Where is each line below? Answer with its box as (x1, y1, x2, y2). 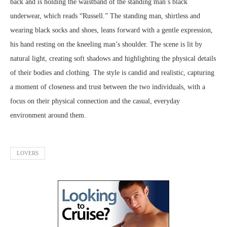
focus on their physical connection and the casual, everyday (10, 97, 180, 105)
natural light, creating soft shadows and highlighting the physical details (10, 55, 216, 63)
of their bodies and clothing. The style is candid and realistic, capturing (10, 69, 214, 77)
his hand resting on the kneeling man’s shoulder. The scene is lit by (10, 41, 202, 49)
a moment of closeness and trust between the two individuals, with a (10, 83, 205, 91)
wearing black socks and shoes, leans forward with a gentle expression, (10, 26, 213, 34)
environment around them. (10, 111, 86, 120)
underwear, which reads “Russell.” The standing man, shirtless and (10, 12, 200, 20)
